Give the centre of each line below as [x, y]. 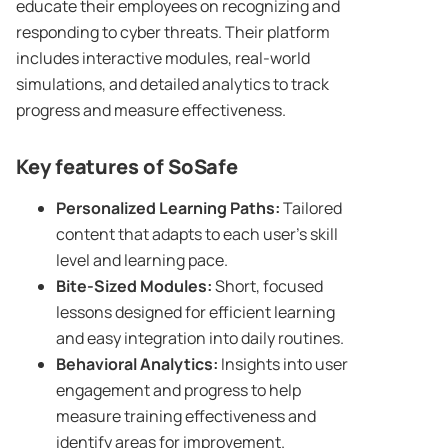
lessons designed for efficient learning [195, 312]
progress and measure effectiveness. [152, 110]
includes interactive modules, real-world [163, 58]
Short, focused [267, 286]
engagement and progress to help [178, 390]
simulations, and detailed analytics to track [172, 84]
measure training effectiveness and [186, 416]
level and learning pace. [142, 260]
